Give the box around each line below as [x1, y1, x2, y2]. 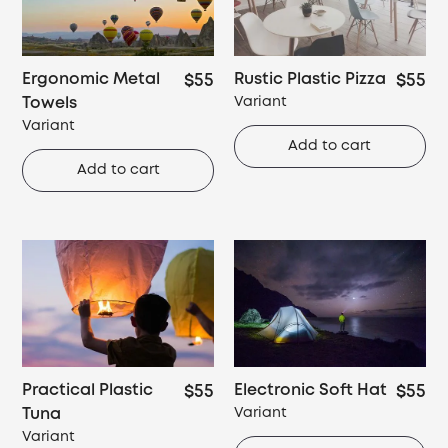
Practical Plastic [22, 382, 154, 398]
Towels [22, 95, 78, 111]
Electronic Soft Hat [234, 382, 387, 398]
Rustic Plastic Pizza [234, 71, 386, 87]
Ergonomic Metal [22, 71, 161, 87]
